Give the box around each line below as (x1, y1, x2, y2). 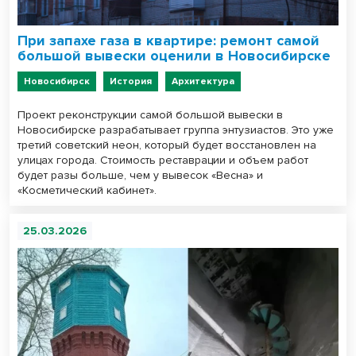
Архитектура (172, 75, 234, 88)
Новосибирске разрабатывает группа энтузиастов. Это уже (17, 123, 334, 137)
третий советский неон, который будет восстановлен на (17, 138, 316, 153)
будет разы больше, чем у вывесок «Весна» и (17, 168, 263, 183)
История (110, 75, 152, 88)
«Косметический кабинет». (17, 184, 157, 198)
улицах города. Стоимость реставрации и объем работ (17, 153, 308, 168)
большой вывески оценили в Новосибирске (17, 47, 331, 65)
